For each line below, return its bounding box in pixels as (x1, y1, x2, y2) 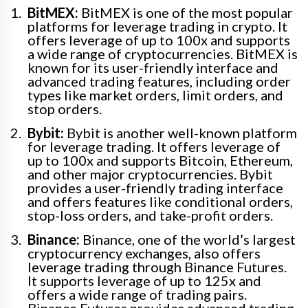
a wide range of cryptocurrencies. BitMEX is (27, 45, 298, 63)
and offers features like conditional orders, (27, 193, 293, 210)
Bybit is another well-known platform (64, 124, 297, 142)
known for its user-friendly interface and (27, 59, 278, 76)
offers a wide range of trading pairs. (27, 286, 247, 303)
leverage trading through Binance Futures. (27, 258, 287, 276)
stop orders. (27, 100, 102, 118)
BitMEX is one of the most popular (78, 4, 293, 21)
